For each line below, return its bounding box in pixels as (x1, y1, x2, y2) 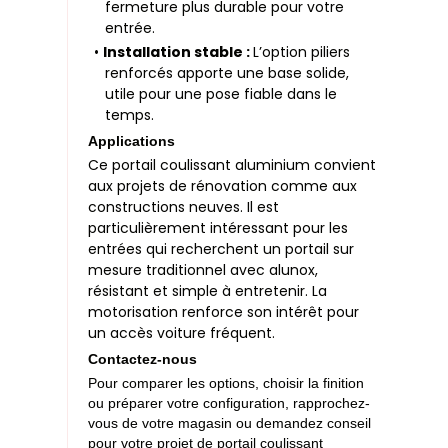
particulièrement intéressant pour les (88, 217, 349, 238)
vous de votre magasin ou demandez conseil (88, 414, 372, 431)
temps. (105, 104, 155, 125)
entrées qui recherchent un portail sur (88, 238, 355, 259)
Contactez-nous (88, 351, 198, 368)
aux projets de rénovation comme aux (88, 175, 358, 196)
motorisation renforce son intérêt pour (88, 301, 360, 322)
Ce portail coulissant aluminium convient (88, 154, 377, 175)
